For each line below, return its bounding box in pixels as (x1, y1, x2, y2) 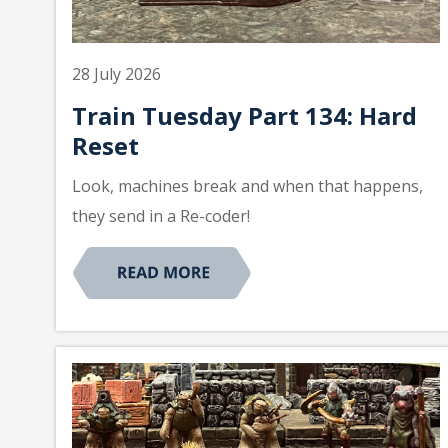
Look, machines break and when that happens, (72, 175, 423, 198)
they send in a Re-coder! (72, 205, 250, 228)
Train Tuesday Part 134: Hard (72, 99, 417, 133)
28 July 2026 (72, 63, 161, 86)
